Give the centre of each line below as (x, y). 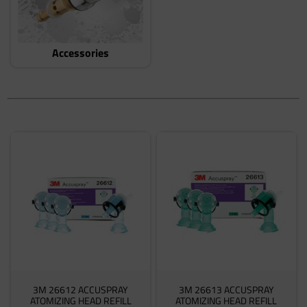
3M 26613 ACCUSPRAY (226, 289)
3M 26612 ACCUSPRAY (81, 289)
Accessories (81, 53)
